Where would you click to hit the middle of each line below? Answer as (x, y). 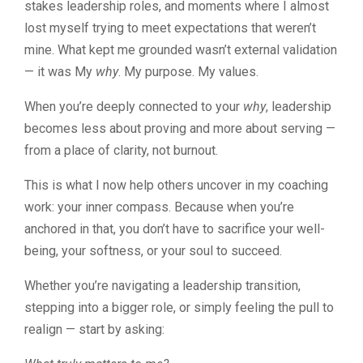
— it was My (60, 71)
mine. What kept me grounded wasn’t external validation (181, 49)
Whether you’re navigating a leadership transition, (162, 285)
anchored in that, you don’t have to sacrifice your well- (175, 228)
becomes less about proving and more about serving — (180, 128)
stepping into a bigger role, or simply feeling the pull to (179, 307)
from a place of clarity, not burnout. (121, 150)
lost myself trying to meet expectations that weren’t (170, 28)
